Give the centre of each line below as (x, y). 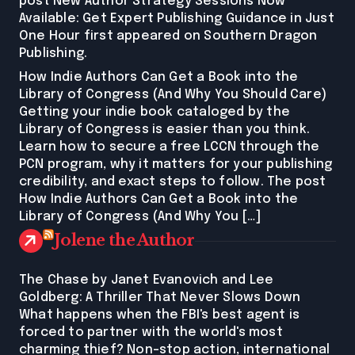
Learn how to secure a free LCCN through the (170, 147)
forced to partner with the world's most (151, 333)
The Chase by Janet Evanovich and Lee (147, 281)
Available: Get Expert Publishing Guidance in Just (177, 19)
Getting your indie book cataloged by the (155, 113)
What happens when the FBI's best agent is (160, 315)
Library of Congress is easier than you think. (165, 130)
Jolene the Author (124, 240)
